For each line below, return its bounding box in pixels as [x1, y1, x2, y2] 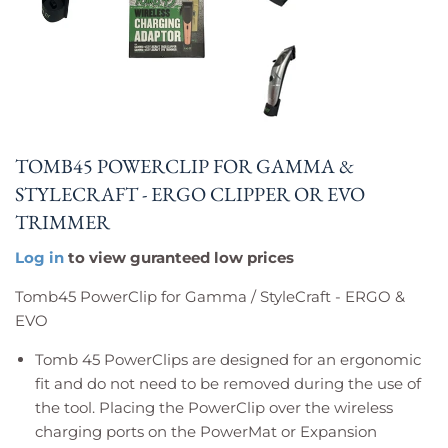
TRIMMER [15, 208, 110, 235]
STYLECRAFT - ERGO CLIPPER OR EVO [15, 180, 365, 207]
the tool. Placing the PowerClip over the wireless [35, 397, 393, 417]
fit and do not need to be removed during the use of [35, 373, 421, 393]
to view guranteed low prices [64, 247, 294, 267]
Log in [15, 247, 64, 267]
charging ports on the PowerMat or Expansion [35, 421, 377, 441]
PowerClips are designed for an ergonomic [104, 349, 421, 369]
